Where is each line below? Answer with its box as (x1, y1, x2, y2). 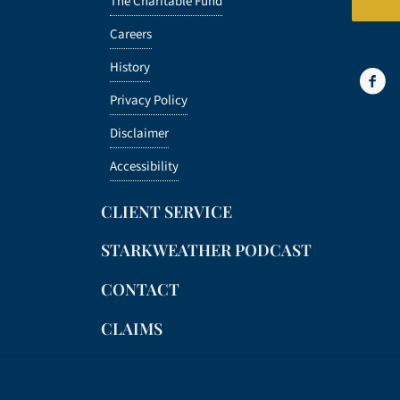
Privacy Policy (110, 90, 188, 110)
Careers (110, 24, 153, 44)
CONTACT (101, 279, 180, 301)
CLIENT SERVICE (101, 200, 233, 222)
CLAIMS (101, 317, 163, 339)
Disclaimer (110, 123, 170, 143)
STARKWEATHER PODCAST (101, 239, 312, 262)
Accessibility (110, 156, 179, 176)
